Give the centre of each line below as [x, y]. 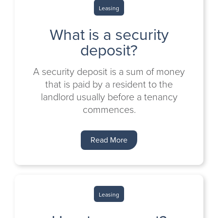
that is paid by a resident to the [109, 84]
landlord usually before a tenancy [109, 97]
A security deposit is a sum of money [109, 72]
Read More [109, 140]
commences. [109, 109]
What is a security [109, 35]
